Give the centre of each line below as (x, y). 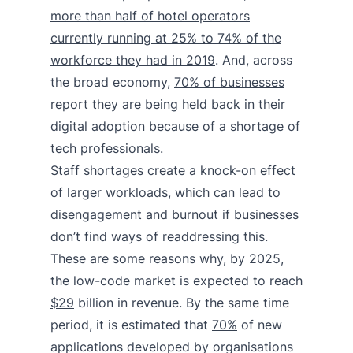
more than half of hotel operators (150, 15)
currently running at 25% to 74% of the (166, 37)
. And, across (254, 59)
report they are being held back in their (168, 104)
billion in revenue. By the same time (182, 302)
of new (260, 324)
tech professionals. (107, 148)
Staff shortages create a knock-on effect (173, 170)
